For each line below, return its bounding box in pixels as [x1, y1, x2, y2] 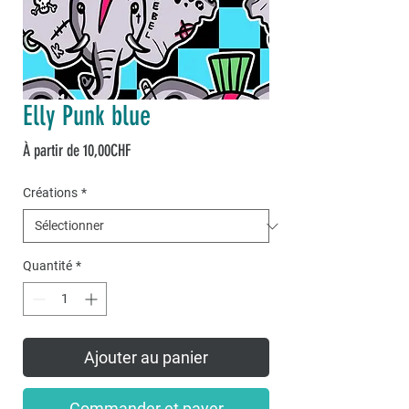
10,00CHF [83, 141, 131, 162]
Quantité [23, 258, 72, 274]
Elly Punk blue [23, 100, 151, 133]
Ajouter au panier [84, 348, 208, 368]
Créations [23, 185, 78, 201]
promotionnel [130, 163, 200, 184]
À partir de [23, 141, 83, 162]
